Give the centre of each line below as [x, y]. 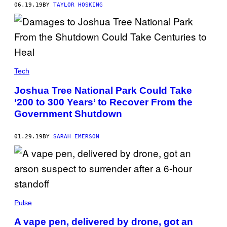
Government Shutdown [68, 113]
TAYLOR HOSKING [78, 5]
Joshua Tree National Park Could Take [103, 90]
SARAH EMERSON [76, 136]
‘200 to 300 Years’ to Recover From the [103, 102]
